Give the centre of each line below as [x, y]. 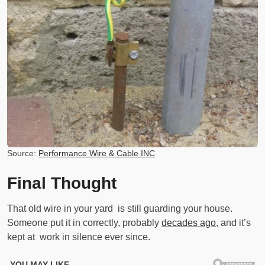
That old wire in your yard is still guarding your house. [120, 209]
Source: [23, 153]
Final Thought [62, 183]
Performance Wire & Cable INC [97, 153]
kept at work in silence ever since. [79, 237]
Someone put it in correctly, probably [84, 223]
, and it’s [233, 223]
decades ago [189, 223]
